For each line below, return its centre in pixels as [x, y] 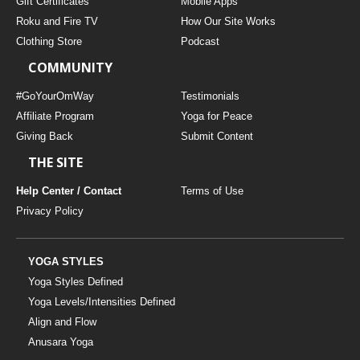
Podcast [200, 41]
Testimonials [210, 96]
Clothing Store [49, 41]
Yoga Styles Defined [76, 281]
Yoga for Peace [216, 116]
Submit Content [217, 136]
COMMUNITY [70, 67]
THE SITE [55, 163]
